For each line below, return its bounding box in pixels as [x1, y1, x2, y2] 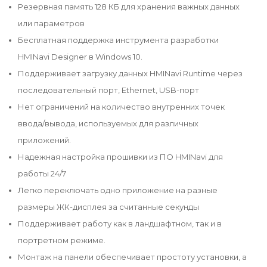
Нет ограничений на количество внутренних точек [18, 101, 225, 111]
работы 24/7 [18, 168, 66, 178]
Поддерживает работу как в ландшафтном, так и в [18, 218, 222, 228]
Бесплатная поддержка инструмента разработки [18, 35, 219, 45]
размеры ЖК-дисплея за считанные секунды [18, 201, 199, 212]
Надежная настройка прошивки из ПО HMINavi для [18, 151, 223, 162]
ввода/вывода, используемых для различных [18, 118, 198, 128]
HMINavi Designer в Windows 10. [18, 51, 142, 61]
